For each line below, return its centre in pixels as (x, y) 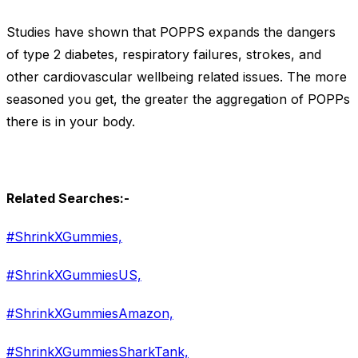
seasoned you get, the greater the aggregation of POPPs (178, 99)
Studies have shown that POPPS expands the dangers (171, 32)
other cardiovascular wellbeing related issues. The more (177, 77)
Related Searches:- (68, 199)
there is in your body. (71, 122)
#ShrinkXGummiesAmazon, (90, 314)
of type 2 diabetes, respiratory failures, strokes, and (164, 55)
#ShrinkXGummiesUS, (74, 275)
